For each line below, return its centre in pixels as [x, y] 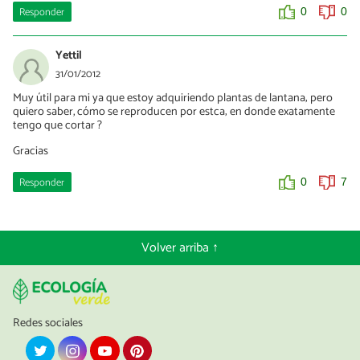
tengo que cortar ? [57, 126]
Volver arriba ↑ [180, 248]
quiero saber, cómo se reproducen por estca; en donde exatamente [174, 112]
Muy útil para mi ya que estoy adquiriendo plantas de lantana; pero [173, 98]
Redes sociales [48, 323]
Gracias [31, 151]
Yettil [69, 56]
